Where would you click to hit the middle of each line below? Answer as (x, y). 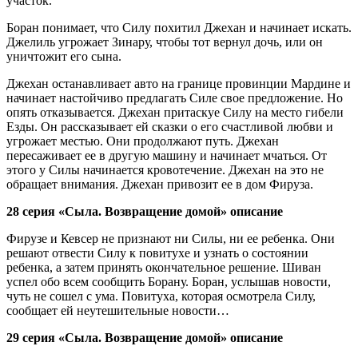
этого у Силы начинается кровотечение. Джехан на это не (165, 169)
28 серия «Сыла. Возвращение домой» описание (145, 211)
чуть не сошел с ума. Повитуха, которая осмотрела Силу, (161, 296)
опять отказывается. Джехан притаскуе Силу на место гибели (175, 112)
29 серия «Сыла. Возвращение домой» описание (145, 337)
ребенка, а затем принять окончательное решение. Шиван (164, 267)
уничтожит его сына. (64, 56)
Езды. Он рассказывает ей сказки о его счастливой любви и (170, 126)
